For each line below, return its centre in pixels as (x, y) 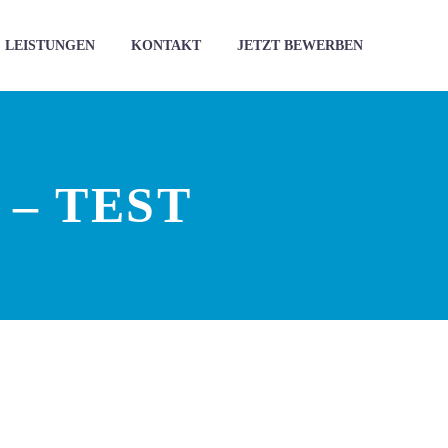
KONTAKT (166, 45)
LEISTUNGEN (50, 45)
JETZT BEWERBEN (300, 45)
